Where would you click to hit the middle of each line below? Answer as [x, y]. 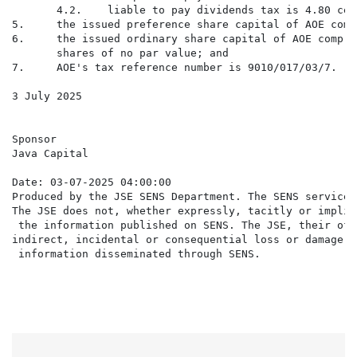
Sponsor [34, 139]
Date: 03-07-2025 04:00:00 [92, 182]
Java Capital [50, 154]
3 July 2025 [47, 96]
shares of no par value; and [120, 53]
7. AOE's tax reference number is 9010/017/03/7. [175, 68]
